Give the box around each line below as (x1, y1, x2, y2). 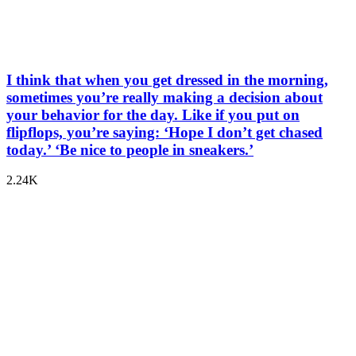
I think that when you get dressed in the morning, (6, 71, 328, 88)
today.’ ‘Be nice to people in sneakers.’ (6, 141, 253, 158)
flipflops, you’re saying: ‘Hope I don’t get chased (6, 123, 323, 141)
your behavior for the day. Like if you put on (6, 106, 300, 123)
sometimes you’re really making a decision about (6, 88, 323, 106)
